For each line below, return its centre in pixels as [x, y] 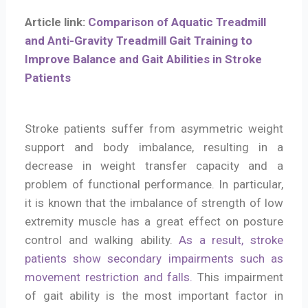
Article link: [57, 22]
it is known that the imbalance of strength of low [154, 203]
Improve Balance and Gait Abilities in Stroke [144, 59]
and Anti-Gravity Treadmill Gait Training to [139, 41]
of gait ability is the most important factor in [154, 296]
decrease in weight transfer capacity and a [154, 166]
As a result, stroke [231, 240]
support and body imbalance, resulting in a [154, 147]
